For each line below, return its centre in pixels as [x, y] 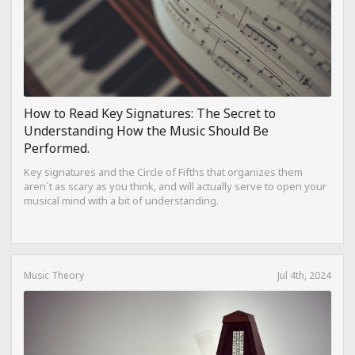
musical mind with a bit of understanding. [121, 200]
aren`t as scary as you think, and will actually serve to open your [175, 186]
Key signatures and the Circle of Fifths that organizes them [163, 172]
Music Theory [54, 275]
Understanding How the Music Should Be [146, 130]
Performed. [57, 148]
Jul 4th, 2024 [304, 275]
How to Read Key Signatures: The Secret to [150, 113]
